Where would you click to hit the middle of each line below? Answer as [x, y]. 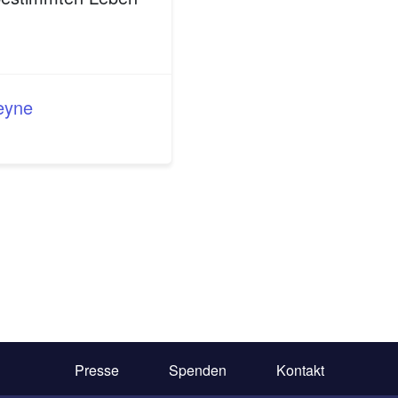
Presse [96, 370]
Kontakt [300, 370]
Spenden [197, 370]
